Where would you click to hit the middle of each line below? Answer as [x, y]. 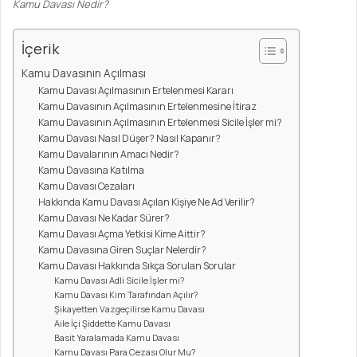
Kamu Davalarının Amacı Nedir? [109, 155]
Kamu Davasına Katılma [92, 171]
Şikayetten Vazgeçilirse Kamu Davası [129, 309]
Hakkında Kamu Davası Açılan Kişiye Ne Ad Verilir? [147, 202]
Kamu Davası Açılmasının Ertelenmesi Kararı [136, 91]
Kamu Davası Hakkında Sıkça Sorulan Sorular [137, 266]
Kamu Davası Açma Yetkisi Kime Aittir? [122, 234]
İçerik [40, 49]
